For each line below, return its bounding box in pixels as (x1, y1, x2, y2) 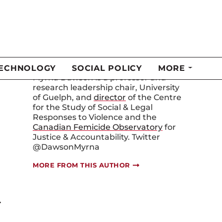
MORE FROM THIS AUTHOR (33, 150, 130, 158)
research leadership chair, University (33, 71, 179, 81)
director (94, 81, 126, 91)
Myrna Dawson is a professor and (33, 61, 166, 71)
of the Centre (126, 81, 181, 91)
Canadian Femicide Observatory (33, 111, 163, 121)
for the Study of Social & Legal (33, 91, 153, 101)
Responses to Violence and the (33, 101, 157, 111)
